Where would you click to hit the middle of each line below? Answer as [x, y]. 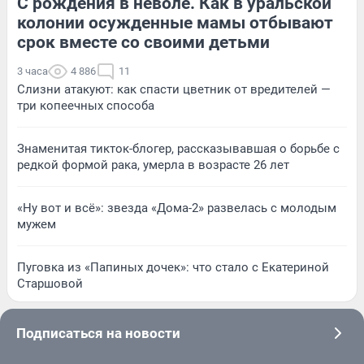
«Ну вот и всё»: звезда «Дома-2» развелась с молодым [177, 208]
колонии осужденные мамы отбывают [175, 22]
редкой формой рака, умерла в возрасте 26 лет [153, 165]
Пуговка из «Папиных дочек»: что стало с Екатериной [173, 267]
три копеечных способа [86, 105]
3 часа [32, 71]
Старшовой [50, 283]
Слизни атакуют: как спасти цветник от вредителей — [174, 89]
